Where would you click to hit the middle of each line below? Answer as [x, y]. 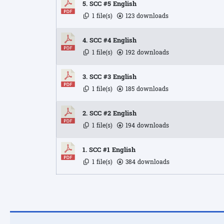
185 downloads [146, 89]
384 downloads [146, 162]
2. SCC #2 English [109, 113]
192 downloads [146, 52]
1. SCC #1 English [109, 150]
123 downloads [146, 16]
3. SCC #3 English [109, 77]
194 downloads [146, 125]
